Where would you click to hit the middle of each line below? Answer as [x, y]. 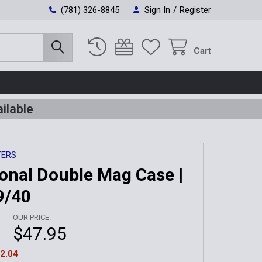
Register [196, 10]
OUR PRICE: [32, 217]
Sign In [158, 10]
